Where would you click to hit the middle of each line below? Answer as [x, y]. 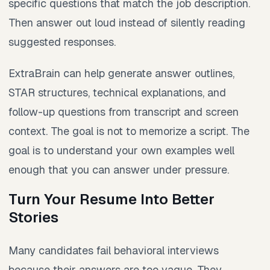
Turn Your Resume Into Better [111, 199]
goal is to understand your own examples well [121, 151]
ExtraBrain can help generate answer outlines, [121, 74]
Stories [33, 218]
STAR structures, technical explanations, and [117, 93]
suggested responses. [62, 42]
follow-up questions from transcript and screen [124, 112]
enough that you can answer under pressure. [119, 170]
